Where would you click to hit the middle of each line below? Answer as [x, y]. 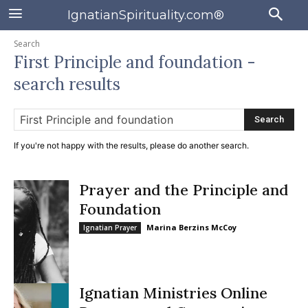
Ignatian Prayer [110, 228]
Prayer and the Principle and [184, 190]
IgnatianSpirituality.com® [145, 15]
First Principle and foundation [128, 62]
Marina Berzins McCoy [191, 227]
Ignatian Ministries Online [173, 293]
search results [67, 84]
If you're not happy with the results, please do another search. [131, 145]
